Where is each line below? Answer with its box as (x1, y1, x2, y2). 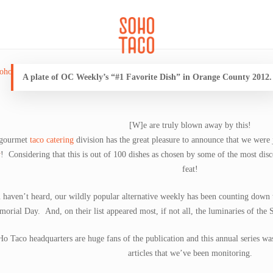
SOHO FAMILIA (193, 28, 250, 43)
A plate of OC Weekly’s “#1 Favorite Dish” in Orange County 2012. (22, 73, 272, 82)
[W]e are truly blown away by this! (129, 121, 251, 130)
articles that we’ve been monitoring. (127, 249, 252, 258)
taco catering (30, 135, 74, 144)
